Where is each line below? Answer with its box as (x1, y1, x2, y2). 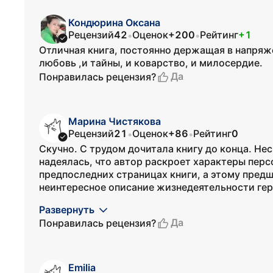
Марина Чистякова (68, 115, 161, 127)
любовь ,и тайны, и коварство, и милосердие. (39, 57, 263, 69)
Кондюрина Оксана (68, 16, 160, 29)
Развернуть (39, 204, 94, 216)
